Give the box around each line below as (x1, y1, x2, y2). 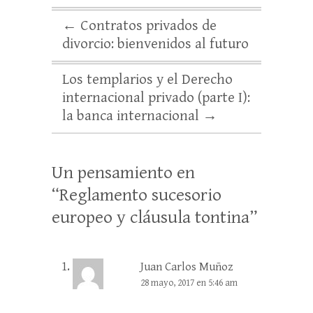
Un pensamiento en (52, 162, 195, 183)
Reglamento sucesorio (59, 184, 221, 205)
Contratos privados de (77, 17, 217, 34)
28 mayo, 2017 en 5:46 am (140, 277, 238, 289)
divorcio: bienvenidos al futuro (62, 36, 249, 52)
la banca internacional (62, 108, 203, 124)
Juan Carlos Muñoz (140, 260, 234, 275)
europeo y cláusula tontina (52, 207, 249, 228)
